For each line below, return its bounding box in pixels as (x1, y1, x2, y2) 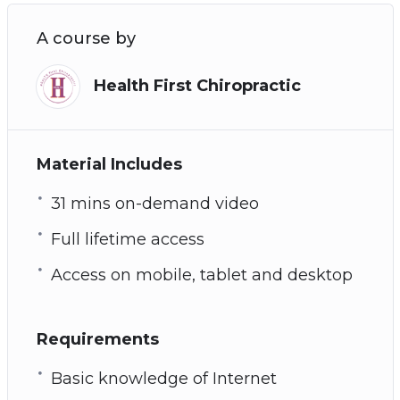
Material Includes (36, 154, 182, 174)
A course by (36, 28, 136, 48)
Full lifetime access (50, 229, 204, 249)
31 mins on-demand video (50, 193, 259, 213)
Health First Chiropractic (93, 76, 301, 96)
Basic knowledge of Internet (50, 368, 277, 388)
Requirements (36, 329, 159, 349)
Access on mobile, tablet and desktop (50, 264, 353, 285)
